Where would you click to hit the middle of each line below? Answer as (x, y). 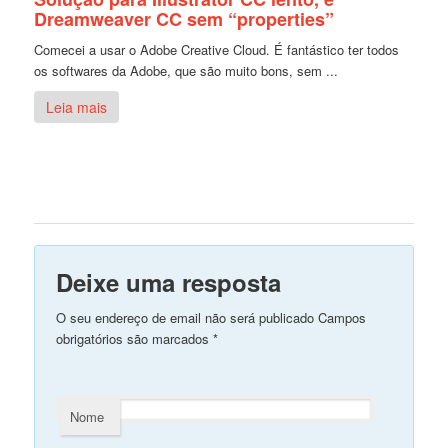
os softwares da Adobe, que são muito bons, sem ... (186, 70)
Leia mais (77, 106)
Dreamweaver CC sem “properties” (184, 18)
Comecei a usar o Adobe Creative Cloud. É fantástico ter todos (217, 49)
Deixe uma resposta (169, 282)
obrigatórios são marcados (135, 339)
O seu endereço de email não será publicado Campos (211, 318)
